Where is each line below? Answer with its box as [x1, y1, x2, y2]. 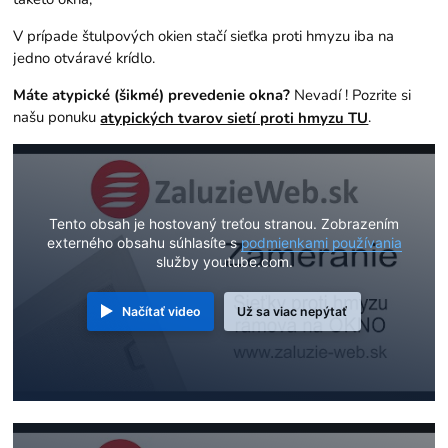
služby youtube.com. [155, 253, 293, 270]
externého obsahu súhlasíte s [46, 234, 241, 251]
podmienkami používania [240, 234, 402, 251]
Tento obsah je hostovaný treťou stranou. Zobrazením [49, 215, 399, 232]
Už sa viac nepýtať [237, 303, 348, 319]
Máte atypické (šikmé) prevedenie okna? [13, 84, 291, 105]
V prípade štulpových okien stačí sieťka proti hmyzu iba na [13, 25, 395, 46]
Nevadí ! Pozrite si [290, 84, 412, 105]
